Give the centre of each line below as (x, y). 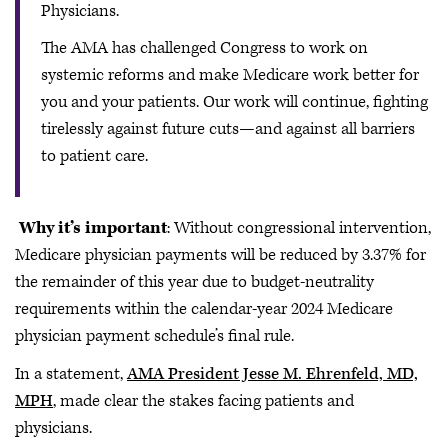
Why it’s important (93, 228)
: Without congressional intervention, (299, 228)
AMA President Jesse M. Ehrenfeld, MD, (272, 373)
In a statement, (71, 373)
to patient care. (94, 156)
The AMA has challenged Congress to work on (204, 48)
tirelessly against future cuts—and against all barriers (228, 129)
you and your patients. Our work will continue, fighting (234, 102)
